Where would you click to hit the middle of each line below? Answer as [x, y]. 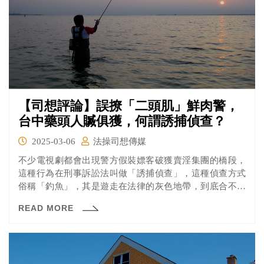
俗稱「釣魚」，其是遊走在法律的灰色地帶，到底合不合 [132, 186]
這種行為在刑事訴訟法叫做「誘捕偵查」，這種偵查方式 [132, 173]
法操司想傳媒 [120, 141]
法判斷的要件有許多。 [62, 199]
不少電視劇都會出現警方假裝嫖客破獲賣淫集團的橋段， [132, 160]
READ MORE [47, 208]
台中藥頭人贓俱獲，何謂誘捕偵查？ [122, 121]
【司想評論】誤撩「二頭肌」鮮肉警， [128, 105]
